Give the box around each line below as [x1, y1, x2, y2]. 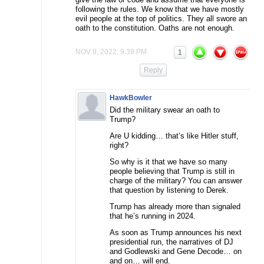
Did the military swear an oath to [110, 105, 220, 114]
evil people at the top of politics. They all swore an [75, 14, 247, 23]
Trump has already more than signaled [110, 202, 240, 211]
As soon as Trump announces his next [110, 227, 242, 237]
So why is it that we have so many [110, 157, 227, 166]
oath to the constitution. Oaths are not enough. [75, 23, 235, 32]
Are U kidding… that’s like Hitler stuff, [110, 131, 239, 140]
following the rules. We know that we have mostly [75, 4, 244, 14]
